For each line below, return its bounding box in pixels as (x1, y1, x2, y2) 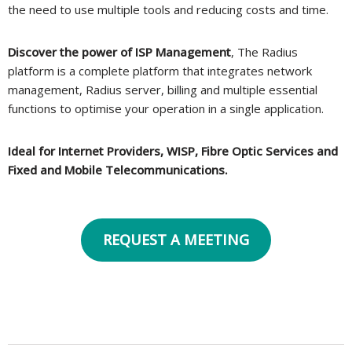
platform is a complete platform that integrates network (8, 63, 312, 79)
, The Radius (231, 44, 298, 60)
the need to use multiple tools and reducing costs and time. (8, 2, 328, 18)
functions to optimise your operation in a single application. (8, 101, 324, 117)
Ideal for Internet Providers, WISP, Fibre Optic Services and (8, 143, 338, 159)
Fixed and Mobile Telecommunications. (8, 162, 228, 178)
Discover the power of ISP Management (8, 44, 231, 60)
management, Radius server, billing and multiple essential (8, 82, 317, 98)
